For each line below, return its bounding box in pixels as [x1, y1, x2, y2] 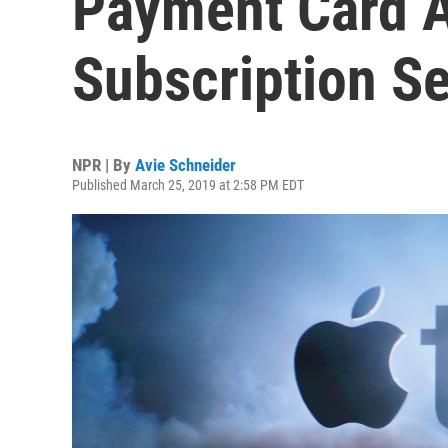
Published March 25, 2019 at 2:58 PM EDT [72, 177, 304, 193]
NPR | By [72, 155, 135, 175]
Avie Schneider [135, 155, 236, 175]
